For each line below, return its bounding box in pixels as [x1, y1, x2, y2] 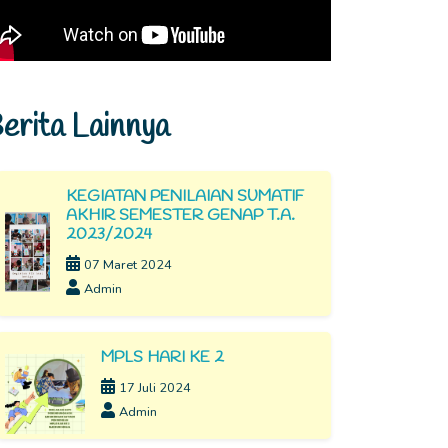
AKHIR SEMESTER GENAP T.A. [65, 204, 295, 226]
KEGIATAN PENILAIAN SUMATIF [65, 185, 304, 207]
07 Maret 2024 [83, 255, 172, 274]
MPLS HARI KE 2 [101, 346, 224, 368]
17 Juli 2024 [119, 378, 191, 397]
